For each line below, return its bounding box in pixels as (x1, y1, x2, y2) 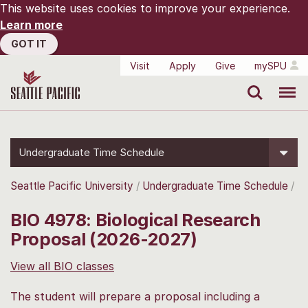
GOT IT (11, 38, 47, 49)
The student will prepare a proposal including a (10, 289, 260, 303)
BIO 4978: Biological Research (10, 208, 261, 230)
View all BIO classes (10, 258, 114, 273)
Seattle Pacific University (10, 179, 133, 192)
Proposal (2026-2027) (10, 228, 197, 250)
